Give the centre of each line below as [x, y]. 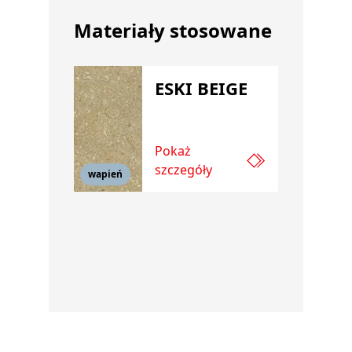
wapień [105, 174]
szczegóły [183, 170]
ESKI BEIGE [201, 88]
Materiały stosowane [173, 30]
